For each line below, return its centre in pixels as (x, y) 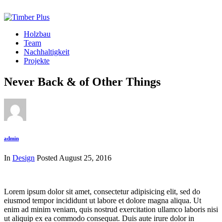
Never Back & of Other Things (82, 82)
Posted (47, 158)
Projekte (37, 61)
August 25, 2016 (85, 158)
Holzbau (37, 34)
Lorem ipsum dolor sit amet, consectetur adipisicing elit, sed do (102, 191)
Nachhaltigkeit (47, 52)
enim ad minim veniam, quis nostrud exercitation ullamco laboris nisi (111, 209)
